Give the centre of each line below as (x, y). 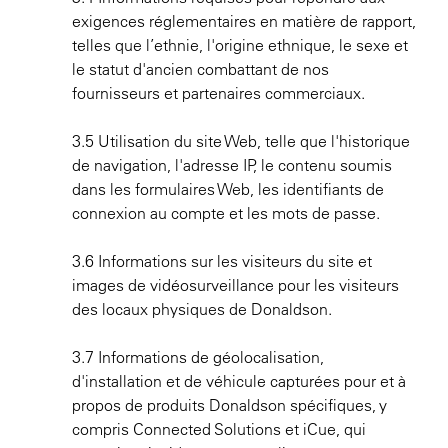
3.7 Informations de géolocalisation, (198, 357)
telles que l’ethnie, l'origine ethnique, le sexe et (240, 45)
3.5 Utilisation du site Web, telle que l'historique (241, 141)
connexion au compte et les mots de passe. (226, 213)
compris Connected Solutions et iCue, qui (219, 429)
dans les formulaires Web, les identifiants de (228, 189)
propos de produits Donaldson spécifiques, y (229, 405)
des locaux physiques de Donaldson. (202, 309)
